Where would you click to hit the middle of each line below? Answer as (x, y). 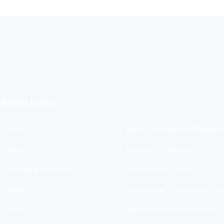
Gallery (18, 189)
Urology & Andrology (41, 169)
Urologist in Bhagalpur (162, 149)
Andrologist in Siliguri (160, 169)
